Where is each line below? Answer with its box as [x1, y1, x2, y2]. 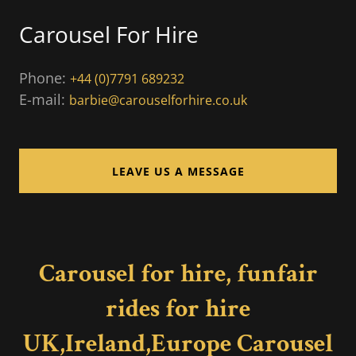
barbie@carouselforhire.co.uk [69, 91, 247, 110]
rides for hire [106, 292, 250, 326]
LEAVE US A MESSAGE [111, 163, 245, 179]
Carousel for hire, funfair [38, 257, 318, 291]
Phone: [19, 68, 70, 88]
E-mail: [19, 90, 69, 110]
